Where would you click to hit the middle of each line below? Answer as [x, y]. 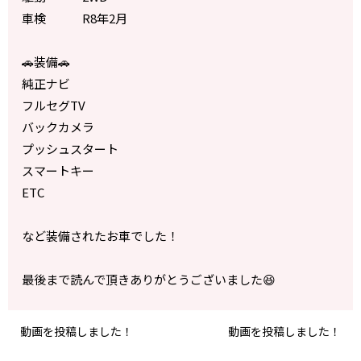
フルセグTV [54, 106]
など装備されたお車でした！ [101, 236]
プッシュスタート [71, 149]
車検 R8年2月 [75, 19]
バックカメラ [58, 127]
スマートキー [58, 171]
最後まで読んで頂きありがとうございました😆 [149, 280]
